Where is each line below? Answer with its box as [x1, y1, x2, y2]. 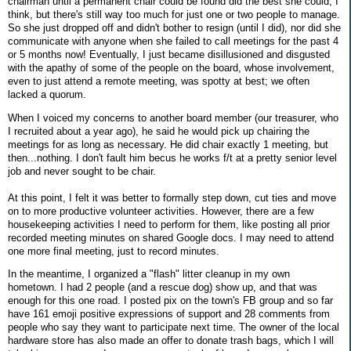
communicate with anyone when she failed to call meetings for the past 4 [8, 34, 338, 47]
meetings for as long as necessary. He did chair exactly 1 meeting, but [8, 138, 328, 150]
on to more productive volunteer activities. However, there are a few [8, 204, 313, 217]
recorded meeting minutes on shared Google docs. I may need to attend [8, 231, 334, 244]
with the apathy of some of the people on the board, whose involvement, [8, 61, 335, 74]
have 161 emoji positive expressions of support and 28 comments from [8, 308, 330, 320]
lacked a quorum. [8, 88, 86, 100]
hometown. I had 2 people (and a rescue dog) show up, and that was [8, 281, 317, 294]
